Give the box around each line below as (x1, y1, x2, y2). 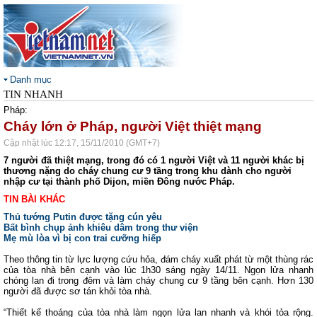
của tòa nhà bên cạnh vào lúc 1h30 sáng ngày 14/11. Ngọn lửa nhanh (4, 265, 313, 275)
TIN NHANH (4, 88, 63, 100)
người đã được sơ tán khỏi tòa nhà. (4, 286, 152, 296)
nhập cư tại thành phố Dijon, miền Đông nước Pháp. (4, 176, 235, 187)
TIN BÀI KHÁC (4, 194, 65, 204)
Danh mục (10, 74, 52, 85)
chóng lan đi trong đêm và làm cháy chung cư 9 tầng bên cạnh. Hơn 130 (4, 275, 313, 286)
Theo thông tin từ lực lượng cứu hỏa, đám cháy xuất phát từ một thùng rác (4, 254, 313, 265)
